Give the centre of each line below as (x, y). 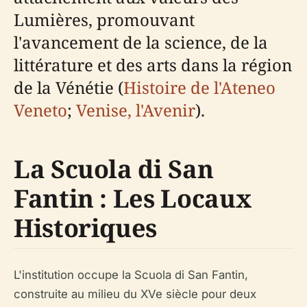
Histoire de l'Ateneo (199, 87)
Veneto (40, 110)
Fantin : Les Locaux (133, 198)
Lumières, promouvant (104, 20)
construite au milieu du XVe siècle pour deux (135, 294)
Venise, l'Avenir (136, 110)
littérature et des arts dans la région (153, 65)
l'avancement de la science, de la (141, 42)
